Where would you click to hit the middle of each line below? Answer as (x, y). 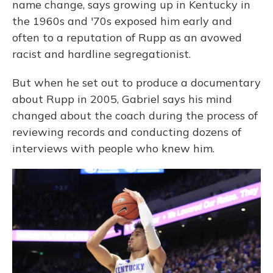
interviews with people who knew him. (113, 148)
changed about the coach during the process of (135, 115)
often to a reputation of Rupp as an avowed (127, 37)
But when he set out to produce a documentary (136, 83)
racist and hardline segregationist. (101, 54)
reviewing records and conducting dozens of (127, 132)
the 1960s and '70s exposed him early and (122, 21)
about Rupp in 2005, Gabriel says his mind (122, 99)
